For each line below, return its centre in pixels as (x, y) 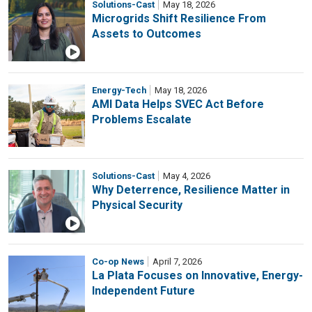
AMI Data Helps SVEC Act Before (178, 104)
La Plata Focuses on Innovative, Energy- (197, 276)
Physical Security (137, 205)
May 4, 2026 (186, 176)
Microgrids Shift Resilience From (179, 19)
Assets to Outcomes (147, 34)
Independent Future (143, 291)
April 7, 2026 (177, 262)
